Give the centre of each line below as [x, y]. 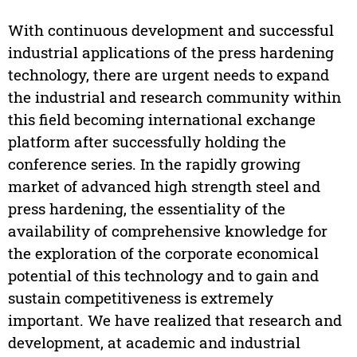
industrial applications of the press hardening [171, 53]
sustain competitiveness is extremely [140, 298]
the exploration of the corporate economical [163, 253]
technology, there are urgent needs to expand [168, 75]
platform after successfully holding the [147, 142]
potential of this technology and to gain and [163, 276]
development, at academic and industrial [154, 343]
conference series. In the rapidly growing [154, 164]
